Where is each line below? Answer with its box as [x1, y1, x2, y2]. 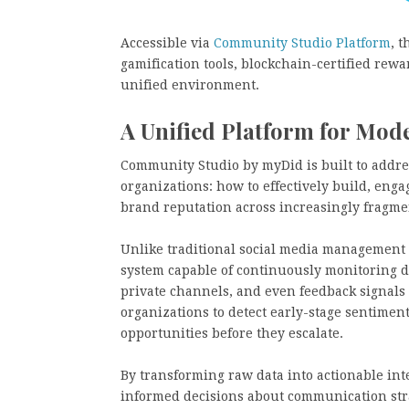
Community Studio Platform [210, 35, 391, 50]
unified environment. [121, 77, 259, 92]
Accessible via [121, 35, 210, 50]
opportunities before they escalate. [121, 326, 343, 341]
